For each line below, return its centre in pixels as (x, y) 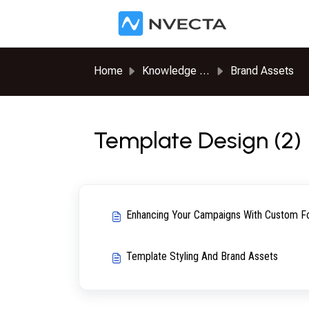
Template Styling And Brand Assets (202, 256)
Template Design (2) (197, 140)
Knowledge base (170, 71)
